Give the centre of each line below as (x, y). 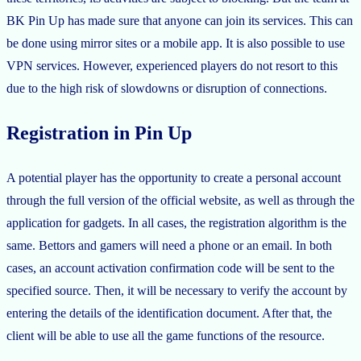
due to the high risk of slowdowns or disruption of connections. (167, 88)
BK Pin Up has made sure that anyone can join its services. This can (180, 20)
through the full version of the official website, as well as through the (180, 200)
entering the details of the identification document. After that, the (169, 313)
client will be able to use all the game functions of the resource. (166, 335)
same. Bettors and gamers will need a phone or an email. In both (169, 245)
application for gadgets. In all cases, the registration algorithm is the (176, 222)
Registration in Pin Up (99, 133)
